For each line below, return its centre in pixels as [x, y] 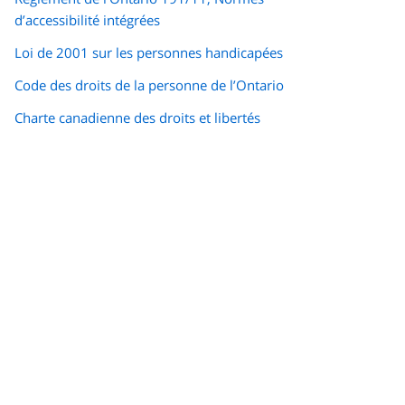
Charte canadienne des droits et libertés [137, 118]
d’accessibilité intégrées [87, 20]
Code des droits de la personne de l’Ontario [149, 85]
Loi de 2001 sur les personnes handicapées [149, 53]
